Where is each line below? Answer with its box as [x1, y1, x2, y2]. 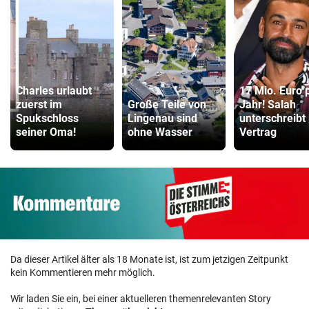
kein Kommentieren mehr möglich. [10, 266, 155, 278]
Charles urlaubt [16, 84, 92, 98]
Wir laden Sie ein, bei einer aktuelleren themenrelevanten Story [10, 292, 271, 304]
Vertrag [239, 126, 277, 139]
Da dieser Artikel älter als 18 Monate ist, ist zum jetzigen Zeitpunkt [10, 253, 288, 265]
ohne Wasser [128, 126, 192, 139]
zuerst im [16, 98, 62, 112]
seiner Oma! [16, 126, 76, 139]
